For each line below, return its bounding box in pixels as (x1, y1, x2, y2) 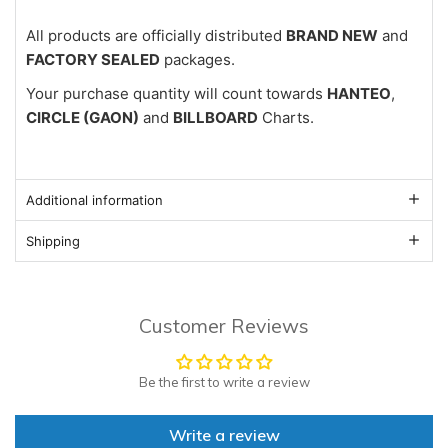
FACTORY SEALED (26, 50, 160, 70)
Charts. (258, 108, 314, 128)
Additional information (26, 192, 163, 209)
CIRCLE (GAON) (26, 108, 139, 128)
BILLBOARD (173, 108, 258, 128)
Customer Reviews (139, 313, 309, 339)
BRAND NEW (286, 26, 378, 46)
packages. (160, 50, 235, 70)
